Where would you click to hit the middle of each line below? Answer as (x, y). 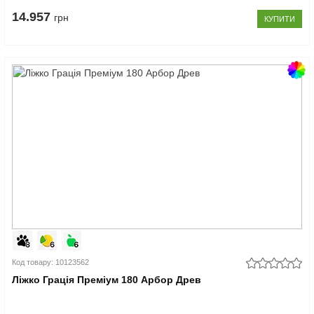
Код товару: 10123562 (51, 262)
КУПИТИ (279, 19)
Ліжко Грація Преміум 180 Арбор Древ (107, 279)
